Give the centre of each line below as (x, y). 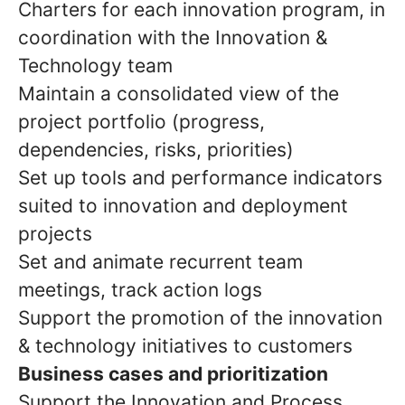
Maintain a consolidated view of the (179, 94)
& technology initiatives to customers (185, 346)
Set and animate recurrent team (160, 262)
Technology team (95, 66)
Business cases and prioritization (173, 374)
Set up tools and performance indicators (200, 178)
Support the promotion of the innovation (200, 318)
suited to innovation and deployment (183, 206)
